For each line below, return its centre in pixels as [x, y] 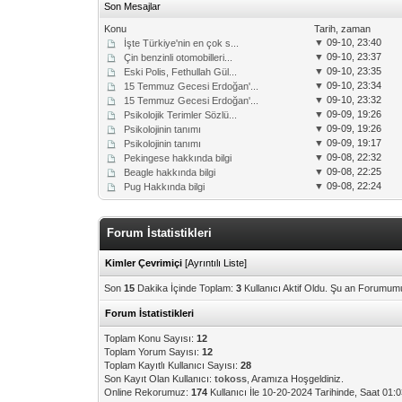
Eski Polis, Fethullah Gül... [181, 72]
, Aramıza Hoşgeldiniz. [296, 379]
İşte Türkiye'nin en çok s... [182, 43]
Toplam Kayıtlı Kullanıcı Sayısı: [173, 365]
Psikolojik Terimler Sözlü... [181, 115]
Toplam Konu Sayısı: [151, 338]
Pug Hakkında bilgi [165, 187]
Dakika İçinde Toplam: [186, 288]
